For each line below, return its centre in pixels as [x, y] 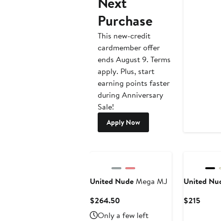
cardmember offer [129, 48]
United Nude [112, 181]
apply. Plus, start [126, 71]
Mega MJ [150, 181]
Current [133, 200]
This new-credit [124, 36]
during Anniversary [130, 95]
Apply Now [123, 123]
